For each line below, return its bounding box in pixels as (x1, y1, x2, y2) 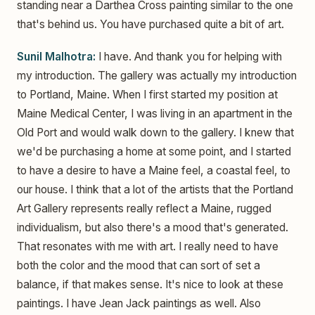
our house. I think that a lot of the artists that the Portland (17, 182, 293, 196)
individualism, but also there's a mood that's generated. (17, 220, 288, 234)
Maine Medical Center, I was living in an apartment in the (17, 106, 292, 120)
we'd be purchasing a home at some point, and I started (17, 144, 291, 158)
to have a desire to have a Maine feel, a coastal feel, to (17, 163, 290, 177)
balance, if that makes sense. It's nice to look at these (17, 277, 283, 291)
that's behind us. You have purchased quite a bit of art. (17, 18, 284, 32)
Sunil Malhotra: (17, 49, 96, 63)
